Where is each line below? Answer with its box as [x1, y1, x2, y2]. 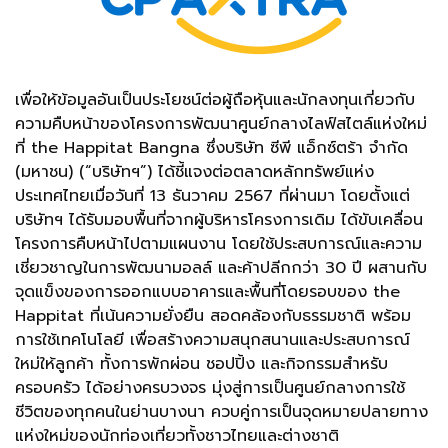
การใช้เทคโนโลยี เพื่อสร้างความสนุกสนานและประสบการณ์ [15, 328, 410, 352]
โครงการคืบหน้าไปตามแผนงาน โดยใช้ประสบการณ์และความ [15, 232, 422, 256]
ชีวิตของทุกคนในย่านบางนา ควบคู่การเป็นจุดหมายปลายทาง [15, 400, 428, 424]
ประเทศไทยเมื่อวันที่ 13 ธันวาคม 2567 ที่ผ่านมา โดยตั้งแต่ [15, 184, 410, 208]
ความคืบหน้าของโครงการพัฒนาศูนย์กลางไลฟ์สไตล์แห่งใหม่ [15, 112, 427, 136]
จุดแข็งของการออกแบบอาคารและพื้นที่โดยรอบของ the [15, 280, 400, 304]
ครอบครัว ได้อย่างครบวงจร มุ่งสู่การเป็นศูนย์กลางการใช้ [15, 376, 405, 400]
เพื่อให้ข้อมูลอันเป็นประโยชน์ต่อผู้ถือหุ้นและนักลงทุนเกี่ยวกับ [15, 88, 415, 112]
